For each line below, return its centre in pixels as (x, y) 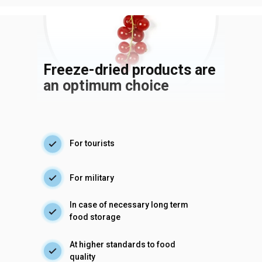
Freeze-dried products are (130, 70)
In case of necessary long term (129, 205)
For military (92, 178)
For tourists (92, 143)
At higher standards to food (123, 244)
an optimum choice (106, 86)
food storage (95, 217)
